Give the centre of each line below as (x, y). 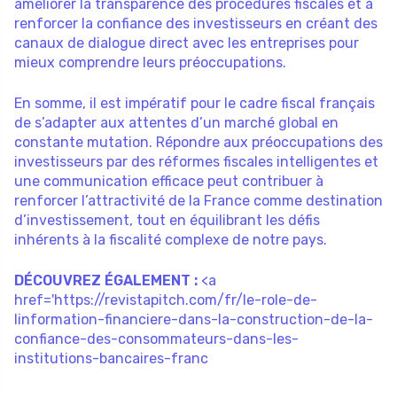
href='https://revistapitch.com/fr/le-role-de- (166, 300)
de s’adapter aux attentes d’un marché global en (176, 122)
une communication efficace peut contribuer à (169, 181)
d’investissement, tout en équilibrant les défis (167, 220)
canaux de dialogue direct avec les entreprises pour (187, 43)
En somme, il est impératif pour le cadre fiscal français (195, 103)
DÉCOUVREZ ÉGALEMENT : (106, 280)
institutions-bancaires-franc (111, 358)
